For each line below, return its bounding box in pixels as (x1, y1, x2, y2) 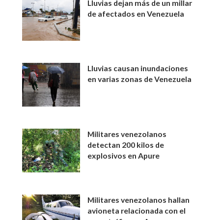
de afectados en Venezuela (87, 8, 185, 18)
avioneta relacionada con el (87, 205, 186, 215)
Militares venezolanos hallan (87, 194, 190, 204)
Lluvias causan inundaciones (87, 63, 189, 73)
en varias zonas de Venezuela (87, 74, 192, 84)
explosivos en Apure (87, 151, 160, 161)
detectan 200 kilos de (87, 140, 165, 150)
